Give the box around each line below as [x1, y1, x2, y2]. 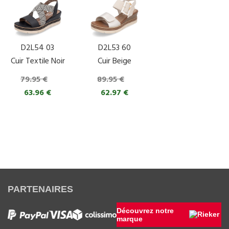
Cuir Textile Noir [10, 55, 65, 68]
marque [117, 215, 143, 223]
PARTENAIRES [8, 184, 73, 195]
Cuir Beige [97, 55, 131, 68]
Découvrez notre [117, 207, 174, 215]
